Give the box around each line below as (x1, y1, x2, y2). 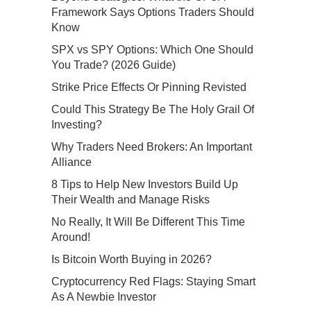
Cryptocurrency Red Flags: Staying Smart (51, 276, 255, 288)
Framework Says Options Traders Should (51, 6, 254, 19)
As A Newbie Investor (51, 291, 156, 303)
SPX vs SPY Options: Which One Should (51, 44, 253, 56)
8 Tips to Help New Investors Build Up (51, 178, 238, 191)
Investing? (51, 119, 102, 131)
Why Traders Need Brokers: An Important (51, 141, 252, 153)
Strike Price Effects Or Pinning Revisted (51, 81, 246, 94)
